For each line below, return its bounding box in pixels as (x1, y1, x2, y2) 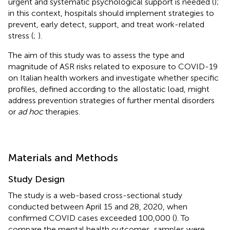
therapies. (43, 106, 80, 117)
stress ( (8, 30, 33, 41)
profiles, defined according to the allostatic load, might (8, 84, 209, 94)
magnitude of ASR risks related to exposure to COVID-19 (8, 61, 218, 71)
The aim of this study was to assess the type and (8, 50, 184, 60)
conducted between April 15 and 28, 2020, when (8, 201, 187, 212)
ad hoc (18, 106, 43, 117)
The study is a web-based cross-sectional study (8, 190, 182, 200)
